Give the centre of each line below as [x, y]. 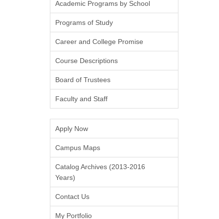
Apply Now [72, 129]
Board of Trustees [83, 80]
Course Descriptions [87, 61]
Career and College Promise [99, 42]
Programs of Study [84, 22]
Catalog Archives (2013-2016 [100, 167]
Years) [65, 177]
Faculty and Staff [81, 99]
